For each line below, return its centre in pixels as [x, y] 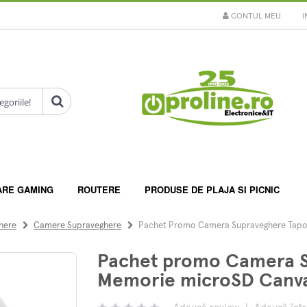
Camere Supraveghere [77, 225]
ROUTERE [99, 189]
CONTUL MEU [255, 16]
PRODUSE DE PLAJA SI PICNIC [212, 189]
